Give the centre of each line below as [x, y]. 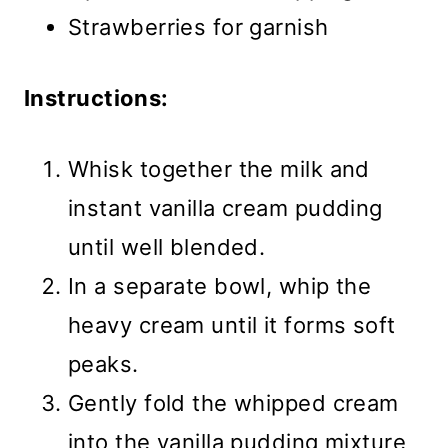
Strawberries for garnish [198, 27]
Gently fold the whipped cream [233, 403]
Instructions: [96, 98]
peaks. [103, 364]
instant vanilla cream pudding [225, 208]
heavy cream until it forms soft [232, 325]
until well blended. [167, 247]
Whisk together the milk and [219, 169]
